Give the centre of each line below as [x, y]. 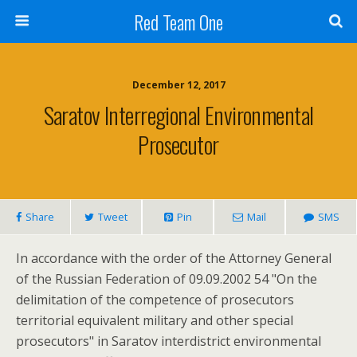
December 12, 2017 [178, 85]
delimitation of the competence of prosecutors [155, 300]
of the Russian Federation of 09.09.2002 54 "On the [167, 279]
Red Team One [178, 22]
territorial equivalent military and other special [155, 320]
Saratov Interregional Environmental [178, 115]
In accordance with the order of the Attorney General [174, 258]
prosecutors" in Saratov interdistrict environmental [169, 341]
